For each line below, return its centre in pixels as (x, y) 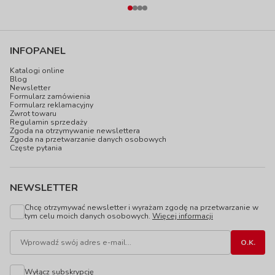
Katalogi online (37, 71)
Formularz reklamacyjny (52, 105)
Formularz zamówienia (50, 96)
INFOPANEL (38, 51)
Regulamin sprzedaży (48, 122)
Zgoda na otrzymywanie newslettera (75, 131)
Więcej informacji (183, 216)
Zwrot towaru (33, 114)
